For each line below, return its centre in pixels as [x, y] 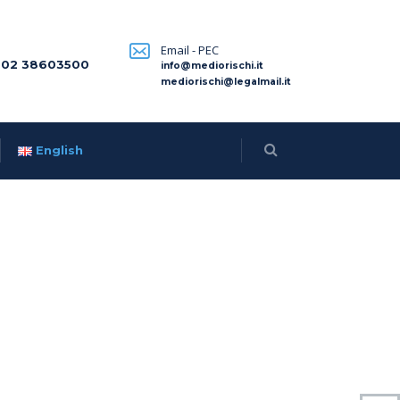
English [59, 150]
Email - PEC [190, 50]
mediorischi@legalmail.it [226, 82]
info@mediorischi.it [212, 66]
